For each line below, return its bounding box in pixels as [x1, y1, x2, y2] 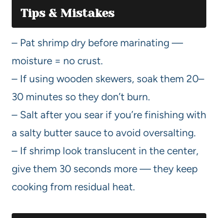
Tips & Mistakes [20, 6, 114, 20]
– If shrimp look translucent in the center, [12, 144, 199, 157]
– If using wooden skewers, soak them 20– [12, 72, 204, 85]
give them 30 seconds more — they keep [12, 162, 198, 175]
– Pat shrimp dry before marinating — [12, 36, 183, 49]
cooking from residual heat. [12, 180, 135, 193]
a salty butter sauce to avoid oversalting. [12, 126, 196, 139]
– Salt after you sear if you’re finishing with [12, 108, 206, 121]
